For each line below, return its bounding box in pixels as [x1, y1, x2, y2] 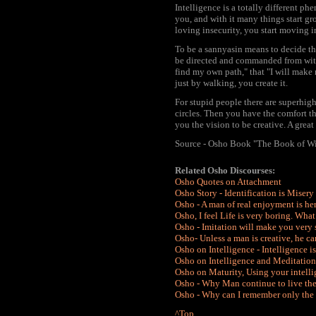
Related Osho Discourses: [175, 165, 275, 176]
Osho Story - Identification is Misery [175, 188, 314, 198]
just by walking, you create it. [175, 78, 288, 88]
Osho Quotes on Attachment [175, 176, 281, 187]
